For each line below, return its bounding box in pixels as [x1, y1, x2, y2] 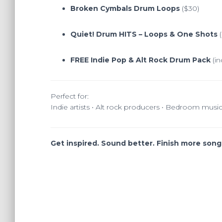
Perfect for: [51, 91, 89, 101]
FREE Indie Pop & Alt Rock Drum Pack [70, 55, 211, 64]
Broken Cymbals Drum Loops [70, 3, 180, 13]
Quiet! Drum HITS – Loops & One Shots [70, 29, 218, 39]
